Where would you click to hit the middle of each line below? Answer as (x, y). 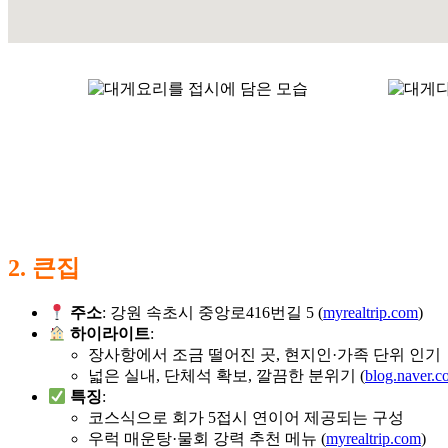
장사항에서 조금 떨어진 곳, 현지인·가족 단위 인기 (264, 355)
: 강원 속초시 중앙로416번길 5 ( (213, 313)
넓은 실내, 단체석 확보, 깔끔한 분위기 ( (226, 376)
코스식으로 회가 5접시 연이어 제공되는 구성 (246, 418)
